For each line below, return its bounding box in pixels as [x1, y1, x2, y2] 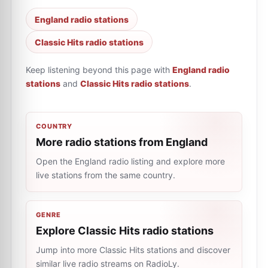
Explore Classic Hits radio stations [36, 224, 214, 237]
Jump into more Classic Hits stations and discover [36, 245, 230, 255]
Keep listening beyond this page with [26, 65, 170, 75]
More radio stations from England [36, 136, 208, 148]
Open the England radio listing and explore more [36, 156, 225, 166]
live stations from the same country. [36, 170, 175, 180]
